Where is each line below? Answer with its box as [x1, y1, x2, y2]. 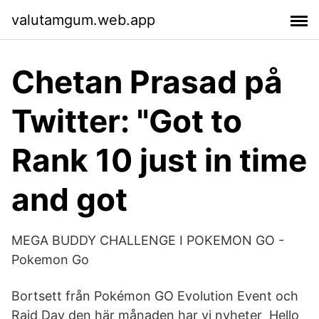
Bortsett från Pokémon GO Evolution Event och [11, 288, 298, 303]
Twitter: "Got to [11, 102, 242, 140]
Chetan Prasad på [11, 63, 283, 101]
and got [11, 180, 127, 219]
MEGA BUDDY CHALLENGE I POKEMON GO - [11, 233, 284, 248]
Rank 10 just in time [11, 141, 307, 179]
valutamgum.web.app [11, 11, 155, 28]
